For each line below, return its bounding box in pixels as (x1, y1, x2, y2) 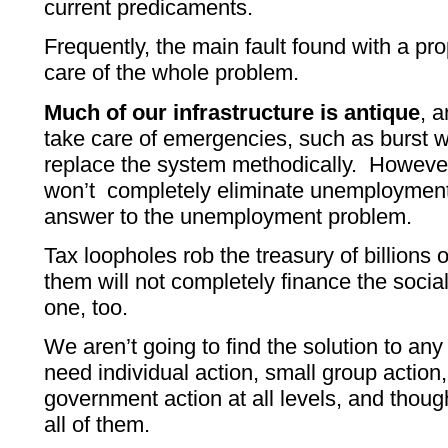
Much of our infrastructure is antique (44, 99, 421, 125)
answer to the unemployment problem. (44, 203, 413, 229)
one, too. (44, 294, 129, 320)
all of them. (44, 412, 151, 438)
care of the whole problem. (44, 60, 300, 86)
